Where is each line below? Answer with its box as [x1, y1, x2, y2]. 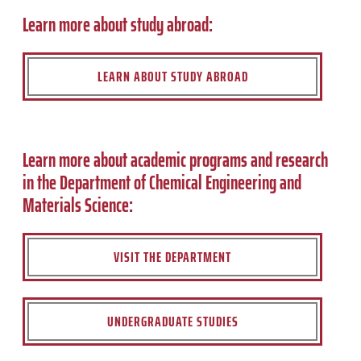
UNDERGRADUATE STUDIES [106, 309, 239, 333]
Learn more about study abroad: [23, 9, 216, 40]
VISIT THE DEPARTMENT [114, 245, 231, 268]
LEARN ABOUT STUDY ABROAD [97, 64, 248, 88]
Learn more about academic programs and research [23, 144, 328, 176]
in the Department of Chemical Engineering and [23, 167, 301, 198]
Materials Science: [23, 189, 133, 221]
